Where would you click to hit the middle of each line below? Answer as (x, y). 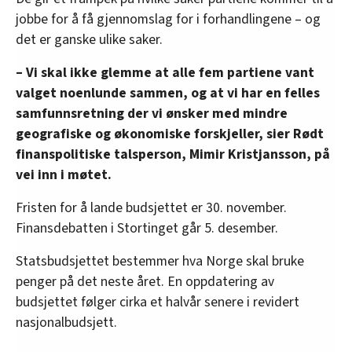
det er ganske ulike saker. (89, 39)
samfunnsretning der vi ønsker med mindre (152, 113)
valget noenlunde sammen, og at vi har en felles (168, 93)
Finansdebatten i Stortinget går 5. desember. (147, 228)
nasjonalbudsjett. (66, 322)
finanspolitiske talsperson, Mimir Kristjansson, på (173, 154)
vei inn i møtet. (64, 174)
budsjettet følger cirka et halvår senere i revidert (158, 302)
